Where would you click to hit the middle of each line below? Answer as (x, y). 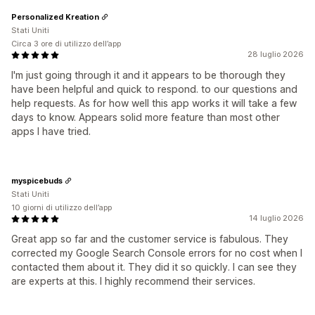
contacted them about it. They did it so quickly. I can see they (154, 267)
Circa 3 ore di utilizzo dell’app (66, 44)
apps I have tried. (51, 131)
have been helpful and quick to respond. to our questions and (154, 89)
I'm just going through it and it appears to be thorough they (148, 75)
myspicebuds (37, 180)
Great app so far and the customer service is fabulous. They (150, 239)
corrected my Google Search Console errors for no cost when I (157, 253)
